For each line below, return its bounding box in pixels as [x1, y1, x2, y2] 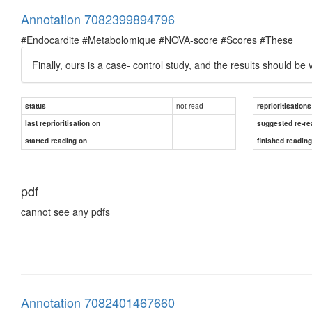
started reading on [25, 135, 87, 146]
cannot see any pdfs [21, 204, 110, 219]
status [25, 100, 46, 111]
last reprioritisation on [25, 118, 100, 128]
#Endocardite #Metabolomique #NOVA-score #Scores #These [21, 32, 293, 47]
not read [176, 100, 203, 111]
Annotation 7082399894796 [21, 9, 175, 28]
